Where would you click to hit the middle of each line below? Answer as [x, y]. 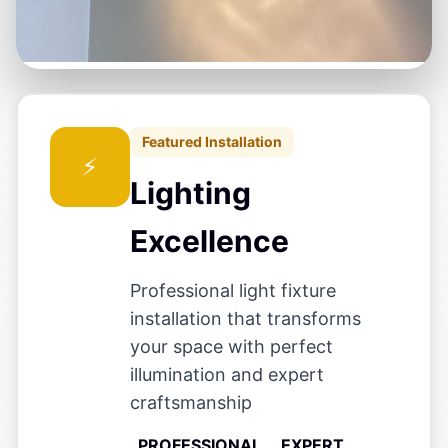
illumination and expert [227, 374]
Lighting [190, 193]
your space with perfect [231, 346]
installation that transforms [245, 318]
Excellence [209, 241]
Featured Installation [212, 141]
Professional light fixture [233, 290]
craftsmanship [191, 402]
